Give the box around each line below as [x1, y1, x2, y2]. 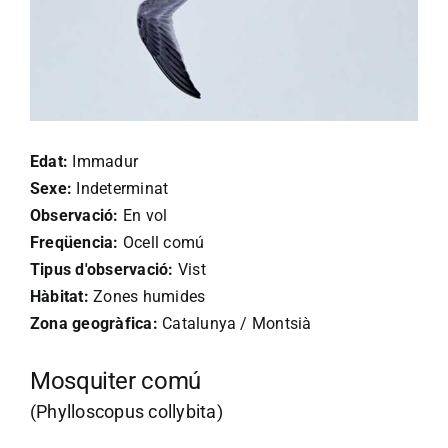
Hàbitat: [30, 287, 89, 307]
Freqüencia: [30, 233, 119, 253]
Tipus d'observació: [30, 260, 174, 280]
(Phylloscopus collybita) [30, 401, 223, 423]
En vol [118, 206, 168, 226]
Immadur [68, 152, 139, 172]
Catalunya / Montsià [157, 314, 312, 334]
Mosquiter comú [30, 367, 201, 396]
